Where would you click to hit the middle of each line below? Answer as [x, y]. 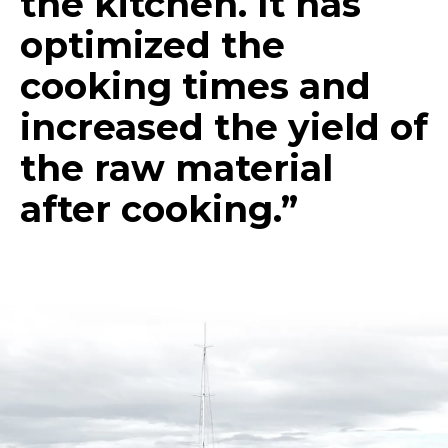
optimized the [152, 45]
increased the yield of [224, 127]
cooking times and [195, 86]
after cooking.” [159, 209]
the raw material [176, 168]
